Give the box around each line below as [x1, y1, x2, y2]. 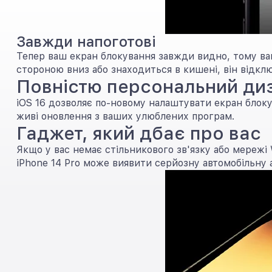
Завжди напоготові [16, 33, 156, 50]
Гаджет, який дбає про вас [16, 122, 261, 144]
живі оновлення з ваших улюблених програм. [16, 110, 234, 122]
